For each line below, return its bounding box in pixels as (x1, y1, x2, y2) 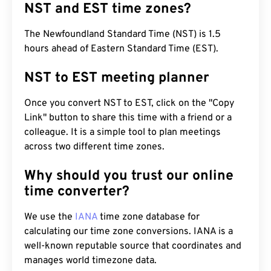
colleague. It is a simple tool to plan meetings (24, 126, 221, 139)
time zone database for (97, 211, 200, 223)
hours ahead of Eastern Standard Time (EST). (24, 43, 218, 55)
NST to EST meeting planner (24, 70, 209, 87)
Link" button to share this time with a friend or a (24, 112, 232, 124)
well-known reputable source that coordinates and (24, 240, 241, 252)
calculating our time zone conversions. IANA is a (24, 226, 233, 238)
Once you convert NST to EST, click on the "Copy (24, 97, 234, 109)
